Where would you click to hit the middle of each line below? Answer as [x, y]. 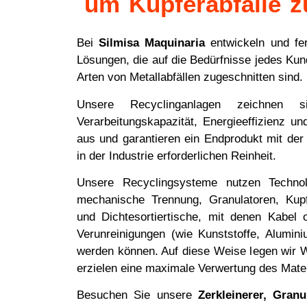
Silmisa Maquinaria [152, 43]
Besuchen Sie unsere [137, 295]
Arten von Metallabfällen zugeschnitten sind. [190, 77]
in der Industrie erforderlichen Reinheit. [176, 156]
